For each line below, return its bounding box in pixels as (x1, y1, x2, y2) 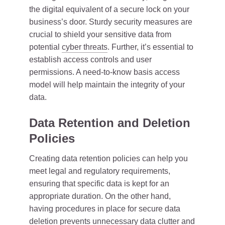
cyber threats (62, 43, 107, 51)
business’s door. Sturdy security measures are (29, 18, 192, 26)
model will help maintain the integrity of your (29, 80, 185, 89)
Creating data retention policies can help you (29, 154, 188, 163)
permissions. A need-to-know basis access (29, 68, 180, 76)
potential (29, 43, 62, 51)
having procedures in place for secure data (29, 204, 180, 213)
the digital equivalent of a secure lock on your (29, 5, 189, 14)
